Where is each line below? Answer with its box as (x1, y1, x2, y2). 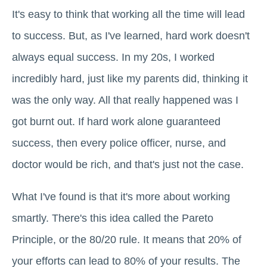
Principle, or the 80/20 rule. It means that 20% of (12, 233, 241, 246)
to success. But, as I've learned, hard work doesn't (12, 29, 250, 42)
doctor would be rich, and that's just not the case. (12, 158, 244, 170)
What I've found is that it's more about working (12, 190, 230, 203)
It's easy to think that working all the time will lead (12, 8, 245, 20)
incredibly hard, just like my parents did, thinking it (12, 72, 248, 85)
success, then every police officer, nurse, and (12, 136, 226, 149)
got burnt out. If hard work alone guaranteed (12, 115, 221, 128)
